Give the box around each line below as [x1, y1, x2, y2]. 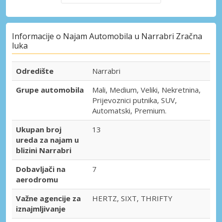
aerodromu [16, 174, 58, 185]
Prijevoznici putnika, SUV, [92, 95, 177, 106]
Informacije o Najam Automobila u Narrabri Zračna [12, 31, 202, 42]
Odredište [16, 66, 54, 76]
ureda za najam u [16, 135, 79, 145]
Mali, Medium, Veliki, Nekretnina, [92, 85, 201, 95]
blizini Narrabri [16, 145, 71, 156]
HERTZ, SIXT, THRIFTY [92, 193, 172, 204]
